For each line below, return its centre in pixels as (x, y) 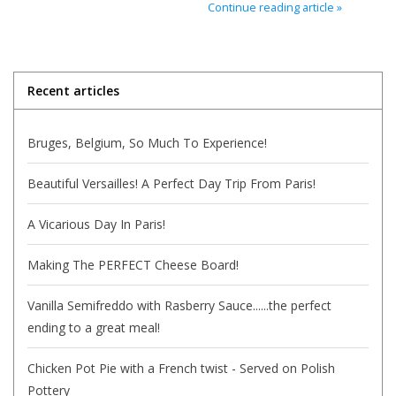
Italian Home (50, 37)
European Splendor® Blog (88, 136)
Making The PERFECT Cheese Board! (133, 264)
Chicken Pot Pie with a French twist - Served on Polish (181, 368)
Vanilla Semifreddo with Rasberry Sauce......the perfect (179, 305)
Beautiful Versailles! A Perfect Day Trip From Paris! (171, 183)
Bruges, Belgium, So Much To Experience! (147, 142)
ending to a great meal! (94, 327)
